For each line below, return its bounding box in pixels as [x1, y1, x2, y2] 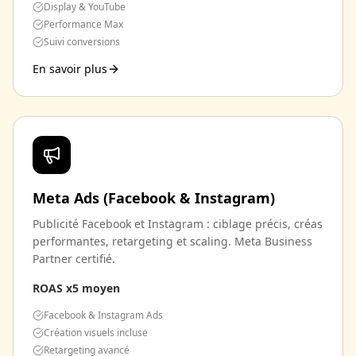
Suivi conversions [44, 35, 120, 48]
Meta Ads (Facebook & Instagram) [33, 188, 275, 207]
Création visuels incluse [44, 326, 148, 339]
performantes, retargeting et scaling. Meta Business [33, 234, 312, 249]
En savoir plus [33, 61, 107, 76]
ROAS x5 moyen [33, 281, 120, 296]
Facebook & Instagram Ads [44, 308, 163, 322]
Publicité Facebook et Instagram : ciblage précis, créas [33, 216, 323, 231]
